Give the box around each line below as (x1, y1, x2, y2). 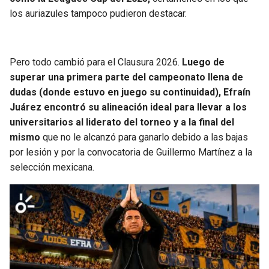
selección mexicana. (10, 162, 94, 174)
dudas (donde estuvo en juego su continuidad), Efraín (10, 86, 250, 98)
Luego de (182, 56, 225, 68)
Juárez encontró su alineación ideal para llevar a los (10, 101, 247, 113)
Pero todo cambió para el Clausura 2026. (10, 56, 182, 68)
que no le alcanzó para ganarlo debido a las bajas (43, 131, 248, 144)
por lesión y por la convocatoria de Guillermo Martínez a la (10, 147, 252, 159)
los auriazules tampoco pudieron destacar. (10, 8, 187, 20)
